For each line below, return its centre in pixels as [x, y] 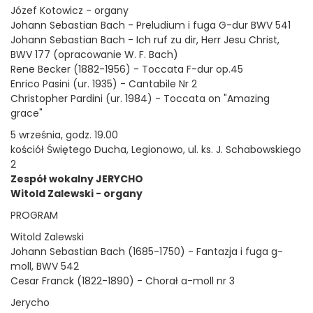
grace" [27, 113]
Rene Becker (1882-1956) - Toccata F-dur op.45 [127, 69]
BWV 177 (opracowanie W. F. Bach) [94, 54]
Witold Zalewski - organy [77, 194]
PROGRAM [36, 215]
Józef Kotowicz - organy [70, 10]
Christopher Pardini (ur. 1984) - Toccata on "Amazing [140, 99]
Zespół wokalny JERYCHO [77, 179]
